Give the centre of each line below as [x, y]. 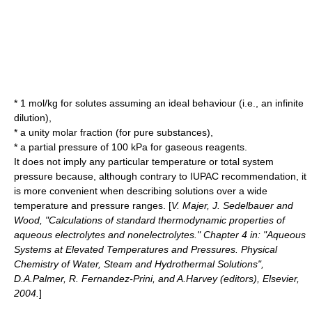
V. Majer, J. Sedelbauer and [232, 205]
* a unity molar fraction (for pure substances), [114, 132]
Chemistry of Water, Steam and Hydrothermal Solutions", [139, 264]
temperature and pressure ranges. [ [93, 205]
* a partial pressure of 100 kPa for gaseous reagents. [131, 147]
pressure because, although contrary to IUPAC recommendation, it [160, 176]
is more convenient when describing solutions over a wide [141, 190]
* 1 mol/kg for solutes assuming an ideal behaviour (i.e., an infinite [159, 103]
